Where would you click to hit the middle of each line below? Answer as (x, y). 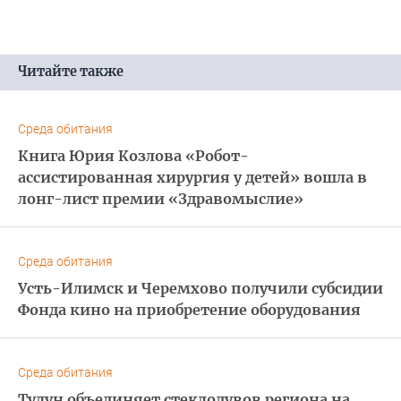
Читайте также (71, 71)
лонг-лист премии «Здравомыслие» (161, 198)
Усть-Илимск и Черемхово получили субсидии (200, 288)
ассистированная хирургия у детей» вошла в (192, 177)
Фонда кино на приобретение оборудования (189, 309)
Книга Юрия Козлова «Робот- (133, 155)
